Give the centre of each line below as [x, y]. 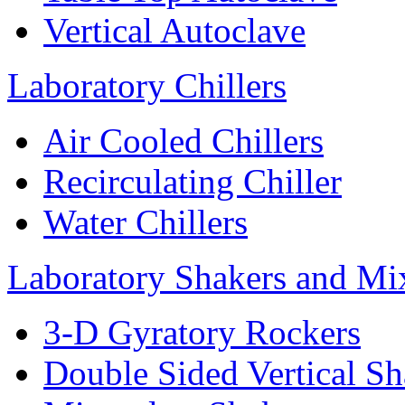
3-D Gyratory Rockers [202, 333]
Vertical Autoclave [174, 31]
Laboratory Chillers [147, 86]
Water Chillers [146, 222]
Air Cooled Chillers [184, 141]
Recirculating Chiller [193, 182]
